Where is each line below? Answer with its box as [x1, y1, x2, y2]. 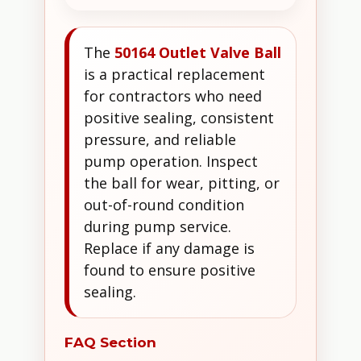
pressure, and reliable [84, 130, 236, 150]
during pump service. [84, 217, 231, 237]
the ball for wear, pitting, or [84, 173, 280, 193]
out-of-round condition [84, 195, 244, 215]
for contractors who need [84, 86, 262, 106]
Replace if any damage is [84, 239, 255, 259]
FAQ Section [64, 334, 156, 351]
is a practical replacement [84, 64, 265, 85]
